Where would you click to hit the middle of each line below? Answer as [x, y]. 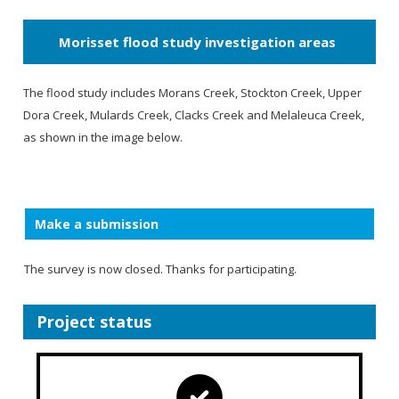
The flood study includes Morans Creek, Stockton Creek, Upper [193, 93]
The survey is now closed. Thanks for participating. [161, 269]
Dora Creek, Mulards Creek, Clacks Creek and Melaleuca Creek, [194, 115]
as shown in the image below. [103, 138]
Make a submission [97, 224]
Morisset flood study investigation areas [198, 42]
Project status [94, 322]
